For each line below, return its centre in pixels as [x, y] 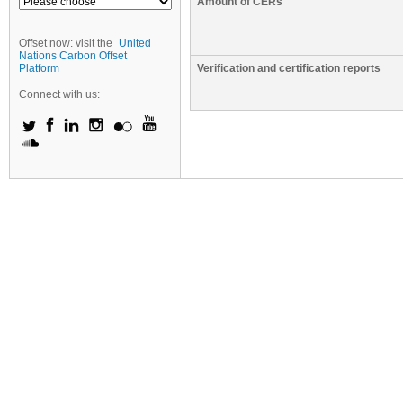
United [135, 43]
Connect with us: [59, 94]
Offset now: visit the [67, 43]
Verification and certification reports [289, 68]
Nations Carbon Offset [73, 56]
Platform [39, 68]
